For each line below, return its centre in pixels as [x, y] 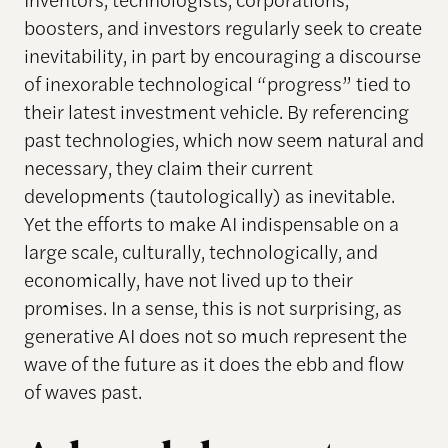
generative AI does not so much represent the [215, 334]
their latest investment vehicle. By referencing [216, 110]
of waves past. [82, 390]
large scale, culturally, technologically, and [200, 250]
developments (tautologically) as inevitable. [209, 194]
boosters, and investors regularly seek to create [222, 26]
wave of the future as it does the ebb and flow [213, 362]
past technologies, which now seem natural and [223, 138]
